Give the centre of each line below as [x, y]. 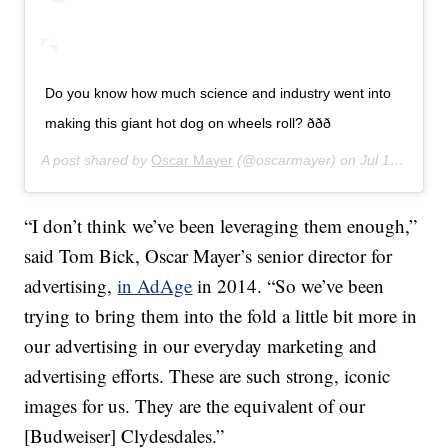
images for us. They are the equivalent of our [195, 405]
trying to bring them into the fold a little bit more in [221, 315]
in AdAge [155, 285]
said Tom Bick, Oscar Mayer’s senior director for [208, 255]
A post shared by [96, 159]
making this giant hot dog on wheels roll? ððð [188, 122]
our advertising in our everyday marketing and [201, 345]
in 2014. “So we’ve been [288, 285]
